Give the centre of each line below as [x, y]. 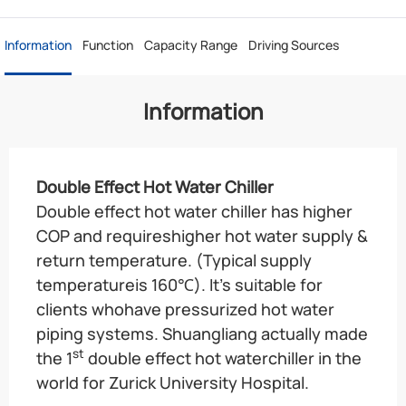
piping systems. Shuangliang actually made [202, 333]
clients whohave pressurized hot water [185, 309]
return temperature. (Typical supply [174, 260]
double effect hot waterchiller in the [223, 358]
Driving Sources [294, 44]
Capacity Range [191, 44]
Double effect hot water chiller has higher [194, 211]
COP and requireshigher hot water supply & [202, 235]
